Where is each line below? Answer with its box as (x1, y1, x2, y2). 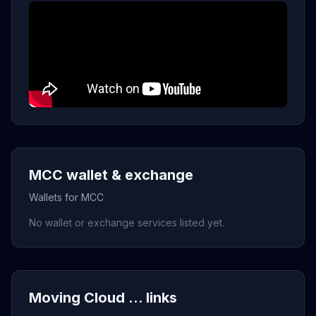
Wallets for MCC (29, 191, 104, 203)
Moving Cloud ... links (29, 289, 177, 306)
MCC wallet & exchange (29, 166, 193, 183)
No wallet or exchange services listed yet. (29, 217, 224, 229)
